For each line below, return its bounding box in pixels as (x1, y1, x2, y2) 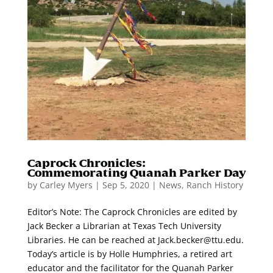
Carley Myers (39, 179, 93, 191)
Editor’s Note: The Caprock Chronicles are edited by (27, 205, 237, 218)
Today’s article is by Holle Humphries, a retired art (27, 247, 232, 260)
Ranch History (186, 179, 243, 191)
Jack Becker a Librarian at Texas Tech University (27, 219, 221, 232)
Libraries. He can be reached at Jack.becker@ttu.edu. (27, 233, 244, 246)
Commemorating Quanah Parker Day (27, 166, 246, 179)
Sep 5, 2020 (102, 179, 149, 191)
